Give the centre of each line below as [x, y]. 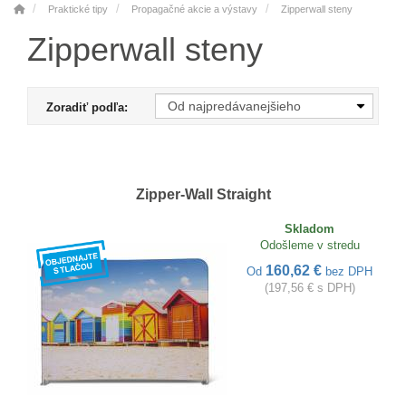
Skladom [309, 229]
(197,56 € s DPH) [309, 288]
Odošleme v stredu [309, 245]
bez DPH [349, 271]
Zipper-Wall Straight [203, 194]
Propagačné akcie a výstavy [194, 9]
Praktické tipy [78, 9]
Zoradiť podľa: [87, 107]
